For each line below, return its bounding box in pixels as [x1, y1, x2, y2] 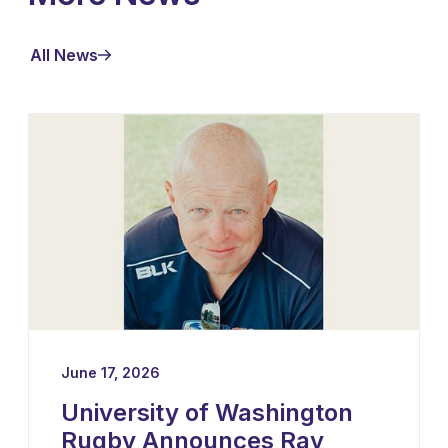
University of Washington [61, 397, 353, 427]
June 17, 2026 [61, 363, 160, 381]
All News [30, 44, 98, 65]
